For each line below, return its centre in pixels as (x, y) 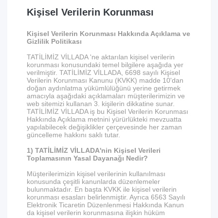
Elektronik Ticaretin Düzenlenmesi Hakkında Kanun (105, 205)
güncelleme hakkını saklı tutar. (73, 135)
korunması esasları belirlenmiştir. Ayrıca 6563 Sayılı (106, 197)
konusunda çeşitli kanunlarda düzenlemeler (93, 182)
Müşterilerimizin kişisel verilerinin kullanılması (96, 174)
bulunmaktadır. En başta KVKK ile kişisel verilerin (102, 189)
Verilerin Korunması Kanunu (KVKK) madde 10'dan (105, 80)
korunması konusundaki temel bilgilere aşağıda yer (105, 65)
